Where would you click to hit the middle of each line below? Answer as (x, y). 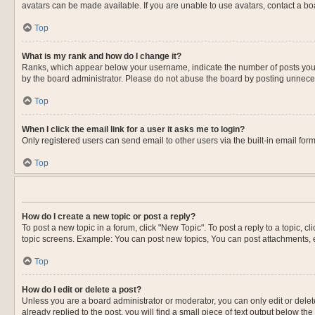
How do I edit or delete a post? (82, 290)
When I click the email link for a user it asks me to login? (133, 129)
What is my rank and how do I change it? (102, 56)
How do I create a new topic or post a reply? (109, 217)
